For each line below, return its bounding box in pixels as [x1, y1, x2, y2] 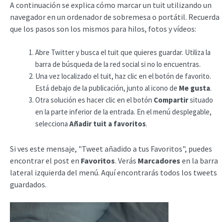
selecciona [35, 119, 69, 128]
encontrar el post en [10, 155, 81, 166]
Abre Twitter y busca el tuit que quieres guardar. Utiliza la [35, 48, 211, 57]
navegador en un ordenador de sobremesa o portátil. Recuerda [10, 12, 220, 22]
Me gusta [179, 83, 210, 93]
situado [188, 95, 213, 105]
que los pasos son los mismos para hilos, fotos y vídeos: [10, 24, 196, 34]
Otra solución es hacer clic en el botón [35, 95, 154, 105]
